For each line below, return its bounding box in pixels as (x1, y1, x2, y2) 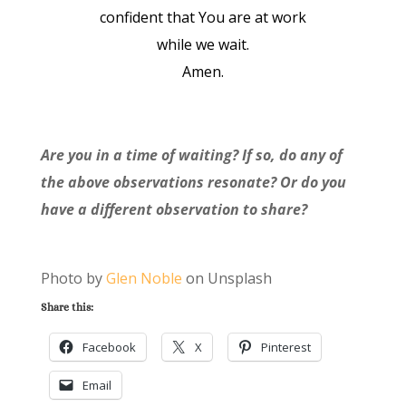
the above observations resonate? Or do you (40, 172, 346, 193)
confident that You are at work (99, 7, 306, 28)
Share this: (40, 301, 93, 314)
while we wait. (156, 34, 249, 55)
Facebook (82, 339, 136, 356)
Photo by (40, 268, 106, 289)
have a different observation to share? (40, 199, 311, 220)
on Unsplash (181, 268, 272, 289)
